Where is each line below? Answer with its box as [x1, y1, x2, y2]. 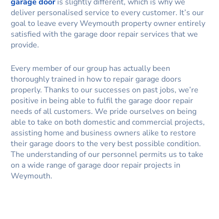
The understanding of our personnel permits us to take [11, 149, 204, 160]
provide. [11, 40, 40, 51]
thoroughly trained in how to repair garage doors [11, 73, 182, 85]
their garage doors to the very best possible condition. [11, 138, 201, 149]
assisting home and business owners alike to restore [11, 127, 197, 138]
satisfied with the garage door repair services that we [11, 29, 198, 40]
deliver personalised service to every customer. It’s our [11, 7, 204, 19]
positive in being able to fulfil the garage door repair [11, 95, 194, 106]
